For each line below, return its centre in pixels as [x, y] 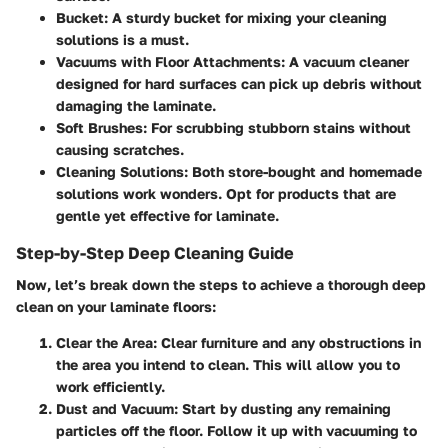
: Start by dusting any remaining [282, 409]
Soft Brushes [99, 127]
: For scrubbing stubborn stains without [277, 127]
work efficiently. [110, 387]
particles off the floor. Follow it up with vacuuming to [236, 431]
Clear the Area [104, 343]
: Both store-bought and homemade [303, 171]
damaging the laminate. [136, 105]
